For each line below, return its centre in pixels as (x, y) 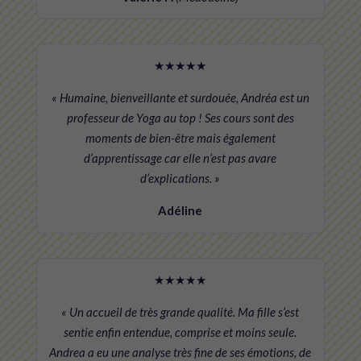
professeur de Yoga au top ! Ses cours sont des (180, 118)
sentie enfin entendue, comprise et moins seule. (180, 332)
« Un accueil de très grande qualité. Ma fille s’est (180, 311)
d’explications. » (180, 178)
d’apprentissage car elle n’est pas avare (180, 158)
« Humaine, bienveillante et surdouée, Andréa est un (180, 98)
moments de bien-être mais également (180, 138)
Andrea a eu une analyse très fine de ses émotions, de (180, 352)
